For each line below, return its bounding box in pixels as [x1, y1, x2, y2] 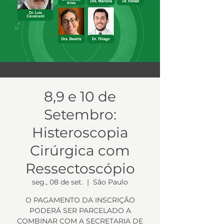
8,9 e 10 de [44, 88, 116, 105]
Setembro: [43, 106, 116, 123]
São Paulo [93, 177, 128, 186]
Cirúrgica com [30, 142, 130, 159]
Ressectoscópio [25, 160, 135, 177]
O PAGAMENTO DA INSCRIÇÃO [25, 195, 135, 204]
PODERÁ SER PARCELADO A [29, 206, 131, 215]
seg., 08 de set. [32, 177, 83, 186]
